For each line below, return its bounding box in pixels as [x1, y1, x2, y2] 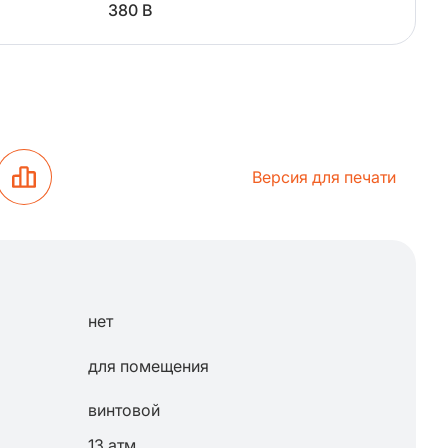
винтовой [88, 400, 160, 420]
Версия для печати [252, 167, 396, 187]
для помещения [88, 355, 209, 376]
